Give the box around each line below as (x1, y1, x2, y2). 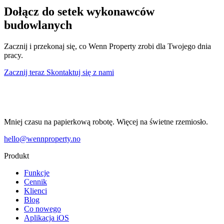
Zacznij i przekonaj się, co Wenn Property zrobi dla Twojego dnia (4, 41, 211, 50)
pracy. (4, 50, 23, 59)
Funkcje (24, 168, 49, 177)
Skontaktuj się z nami (46, 67, 114, 76)
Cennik (24, 177, 47, 186)
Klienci (24, 186, 47, 195)
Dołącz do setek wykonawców (4, 4, 154, 18)
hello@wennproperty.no (4, 134, 80, 143)
